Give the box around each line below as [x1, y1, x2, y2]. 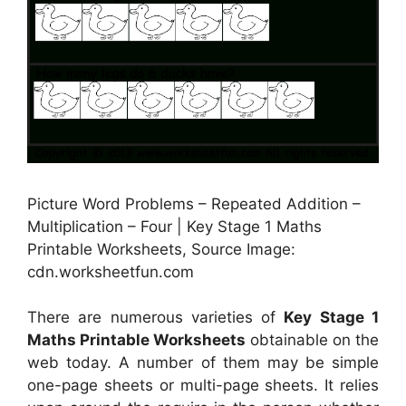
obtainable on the [246, 331, 379, 350]
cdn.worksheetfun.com [27, 262, 194, 281]
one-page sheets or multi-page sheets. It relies [27, 376, 379, 395]
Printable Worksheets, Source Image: [27, 239, 295, 258]
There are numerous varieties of [27, 308, 285, 327]
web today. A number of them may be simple [27, 353, 379, 372]
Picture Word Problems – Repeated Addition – [27, 194, 361, 213]
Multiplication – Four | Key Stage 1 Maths [27, 217, 322, 236]
